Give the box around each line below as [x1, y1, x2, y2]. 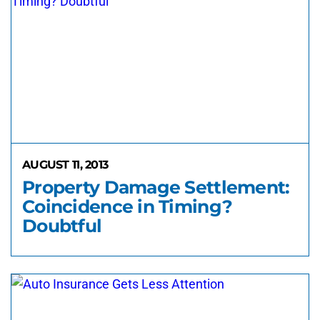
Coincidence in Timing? [22, 196, 233, 217]
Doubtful [22, 215, 102, 236]
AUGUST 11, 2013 [22, 158, 109, 171]
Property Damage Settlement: [22, 176, 290, 198]
